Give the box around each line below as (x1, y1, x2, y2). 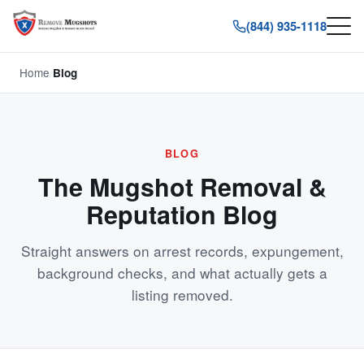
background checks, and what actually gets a (37, 262, 327, 283)
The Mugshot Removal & (37, 169, 327, 204)
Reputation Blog (86, 197, 278, 232)
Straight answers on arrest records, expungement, (20, 240, 344, 261)
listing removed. (131, 284, 233, 305)
